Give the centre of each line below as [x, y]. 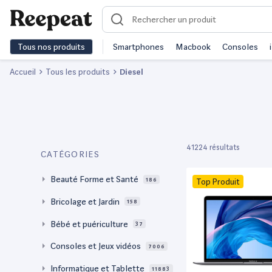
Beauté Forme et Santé [94, 179]
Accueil [23, 72]
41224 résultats [213, 148]
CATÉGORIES [70, 154]
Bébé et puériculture [89, 224]
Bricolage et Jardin [85, 201]
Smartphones [138, 47]
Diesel [131, 72]
